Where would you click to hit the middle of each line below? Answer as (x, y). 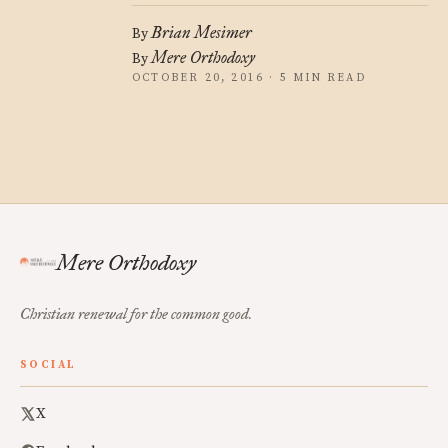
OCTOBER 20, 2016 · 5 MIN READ (249, 78)
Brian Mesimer (201, 32)
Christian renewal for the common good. (136, 314)
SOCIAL (48, 365)
